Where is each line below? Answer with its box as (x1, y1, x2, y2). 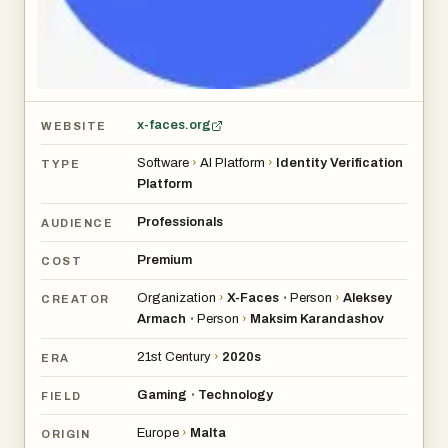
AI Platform (200, 156, 265, 170)
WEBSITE (41, 119, 107, 132)
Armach (137, 312, 186, 326)
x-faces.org (137, 118, 211, 132)
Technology (198, 388, 273, 402)
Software (137, 156, 189, 170)
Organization (137, 291, 216, 305)
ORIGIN (41, 427, 91, 440)
